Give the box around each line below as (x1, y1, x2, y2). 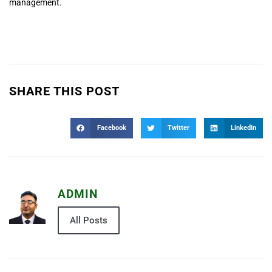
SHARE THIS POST (9, 84, 120, 99)
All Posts (70, 214, 107, 226)
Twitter (167, 124, 189, 132)
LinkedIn (230, 124, 256, 132)
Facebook (97, 124, 126, 132)
